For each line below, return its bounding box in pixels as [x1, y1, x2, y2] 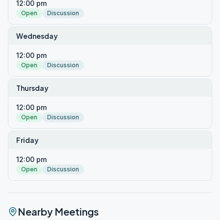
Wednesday [16, 31, 58, 40]
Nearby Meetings [18, 205, 99, 218]
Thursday [16, 83, 49, 92]
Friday [16, 136, 39, 144]
